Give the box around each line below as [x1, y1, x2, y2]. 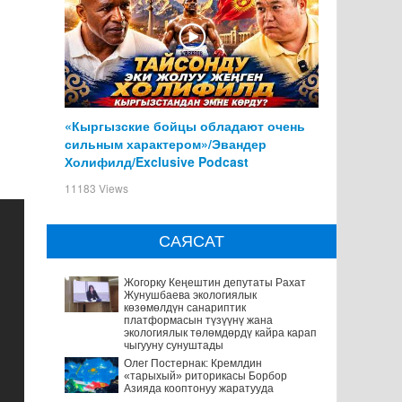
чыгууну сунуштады [123, 338, 223, 352]
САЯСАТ [158, 232, 224, 250]
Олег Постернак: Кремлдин [123, 356, 262, 370]
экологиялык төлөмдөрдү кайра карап [123, 326, 317, 339]
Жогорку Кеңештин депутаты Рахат [123, 275, 306, 289]
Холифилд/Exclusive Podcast [64, 152, 249, 170]
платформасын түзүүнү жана [123, 313, 273, 327]
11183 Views [64, 179, 128, 196]
